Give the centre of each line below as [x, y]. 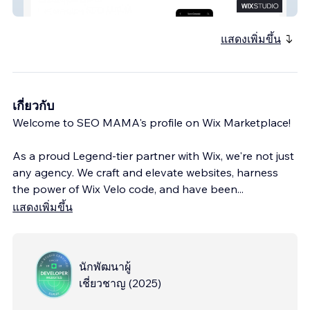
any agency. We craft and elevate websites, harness [145, 172]
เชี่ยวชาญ [102, 283]
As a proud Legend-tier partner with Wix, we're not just [153, 155]
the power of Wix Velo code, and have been [125, 189]
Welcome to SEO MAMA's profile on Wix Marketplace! [152, 122]
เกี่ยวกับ [33, 105]
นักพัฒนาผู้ [105, 266]
